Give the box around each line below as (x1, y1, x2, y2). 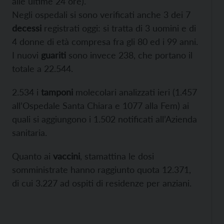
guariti (41, 49, 66, 60)
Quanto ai (12, 150, 53, 161)
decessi (12, 22, 41, 33)
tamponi (41, 86, 73, 97)
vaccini (53, 150, 80, 161)
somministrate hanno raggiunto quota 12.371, (12, 163, 191, 175)
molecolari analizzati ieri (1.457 (73, 86, 197, 97)
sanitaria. (12, 126, 47, 138)
